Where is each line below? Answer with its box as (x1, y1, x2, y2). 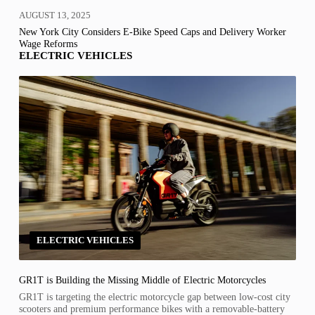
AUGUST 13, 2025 (18, 10, 91, 21)
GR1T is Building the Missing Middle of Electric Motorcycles (18, 274, 266, 285)
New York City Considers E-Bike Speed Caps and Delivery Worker (18, 26, 286, 38)
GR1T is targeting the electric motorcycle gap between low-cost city (18, 291, 290, 303)
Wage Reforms (18, 38, 77, 50)
